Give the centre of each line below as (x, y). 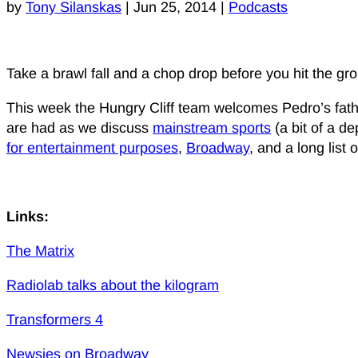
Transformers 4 (55, 320)
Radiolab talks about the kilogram (113, 286)
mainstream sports (212, 128)
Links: (28, 217)
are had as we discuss (80, 128)
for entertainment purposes (92, 148)
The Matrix (40, 251)
